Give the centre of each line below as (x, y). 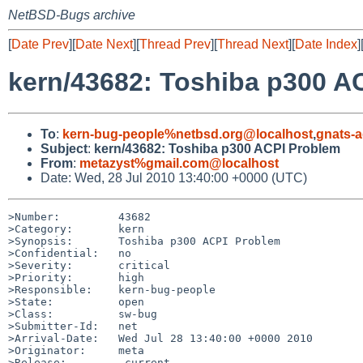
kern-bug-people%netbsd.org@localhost (188, 134)
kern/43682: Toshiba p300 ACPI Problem (217, 148)
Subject (64, 148)
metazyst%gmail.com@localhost (179, 163)
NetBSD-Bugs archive (72, 15)
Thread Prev (175, 44)
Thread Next (253, 44)
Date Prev (40, 44)
